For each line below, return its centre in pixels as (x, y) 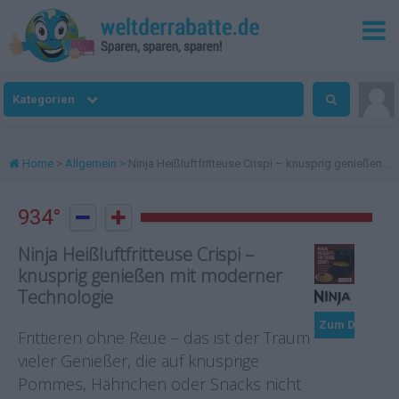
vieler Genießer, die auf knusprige (138, 361)
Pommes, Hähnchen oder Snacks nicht (159, 384)
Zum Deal (346, 325)
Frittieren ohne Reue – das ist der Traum (164, 338)
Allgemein (91, 163)
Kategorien (45, 99)
